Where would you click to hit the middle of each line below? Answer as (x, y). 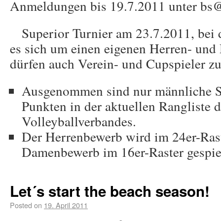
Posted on (26, 205)
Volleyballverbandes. (79, 121)
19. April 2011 (66, 205)
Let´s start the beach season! (110, 191)
